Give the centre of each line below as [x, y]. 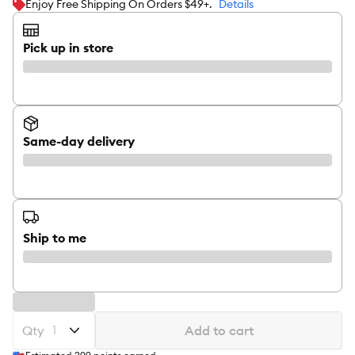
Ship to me [55, 238]
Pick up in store [68, 48]
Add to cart [219, 330]
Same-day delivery [79, 141]
